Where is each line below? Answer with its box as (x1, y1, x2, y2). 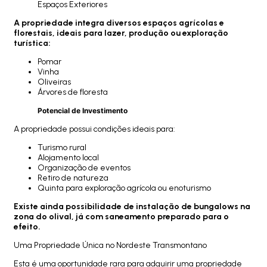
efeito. (14, 222, 41, 232)
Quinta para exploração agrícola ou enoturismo (38, 183, 211, 193)
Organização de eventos (38, 163, 131, 173)
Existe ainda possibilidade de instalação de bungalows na (14, 201, 250, 212)
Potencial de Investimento (38, 106, 128, 115)
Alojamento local (38, 153, 99, 163)
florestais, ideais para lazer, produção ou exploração (14, 28, 228, 38)
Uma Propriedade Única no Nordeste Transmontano (14, 240, 207, 250)
